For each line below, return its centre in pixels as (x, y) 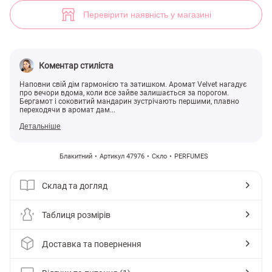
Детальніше (40, 126)
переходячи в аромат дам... (67, 110)
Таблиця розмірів (76, 215)
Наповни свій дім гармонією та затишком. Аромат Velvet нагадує (133, 84)
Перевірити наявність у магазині (147, 15)
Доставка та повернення (92, 244)
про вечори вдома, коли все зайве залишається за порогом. (124, 93)
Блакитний (76, 156)
